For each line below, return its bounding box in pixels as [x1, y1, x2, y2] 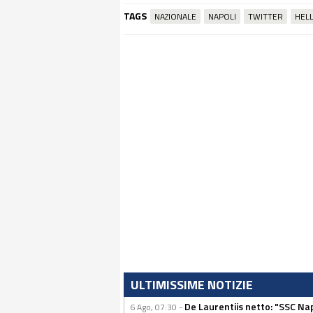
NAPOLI [208, 10, 236, 23]
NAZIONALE [154, 10, 196, 23]
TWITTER [248, 10, 283, 23]
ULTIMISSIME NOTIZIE [131, 275, 253, 294]
